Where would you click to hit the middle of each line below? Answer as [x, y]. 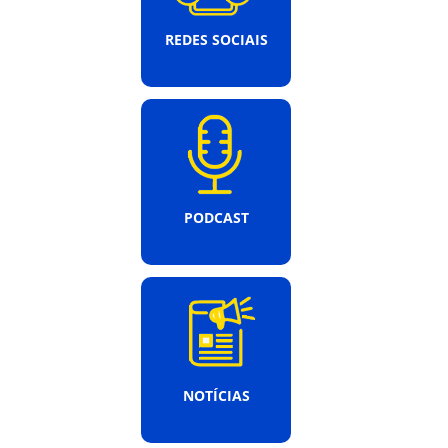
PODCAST [216, 218]
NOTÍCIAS [216, 396]
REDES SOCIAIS [216, 40]
